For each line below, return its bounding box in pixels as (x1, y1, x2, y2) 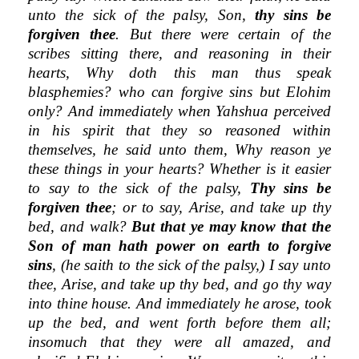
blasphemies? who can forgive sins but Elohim (28, 83, 331, 100)
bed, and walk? (28, 217, 132, 235)
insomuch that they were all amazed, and (28, 333, 331, 350)
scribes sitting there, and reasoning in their (28, 44, 331, 62)
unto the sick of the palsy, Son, (28, 6, 256, 23)
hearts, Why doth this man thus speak (28, 63, 331, 81)
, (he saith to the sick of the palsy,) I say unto (52, 256, 331, 273)
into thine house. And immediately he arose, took (28, 294, 331, 312)
